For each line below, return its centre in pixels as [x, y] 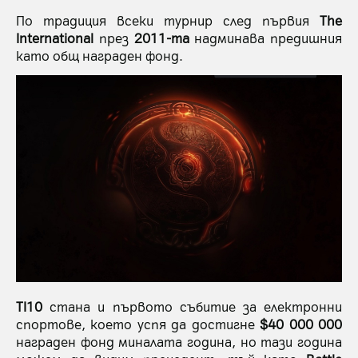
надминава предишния [265, 37]
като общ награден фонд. [99, 55]
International [55, 37]
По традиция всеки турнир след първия [168, 20]
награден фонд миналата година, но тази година [179, 341]
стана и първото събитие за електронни [192, 306]
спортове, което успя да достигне [138, 323]
